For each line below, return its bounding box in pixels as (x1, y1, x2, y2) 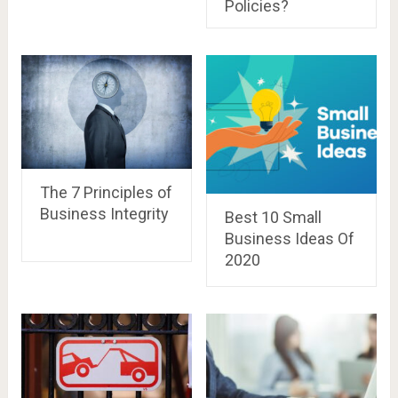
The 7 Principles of (39, 182, 172, 202)
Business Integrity (39, 203, 169, 223)
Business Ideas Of (224, 228, 354, 248)
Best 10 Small (224, 207, 322, 227)
